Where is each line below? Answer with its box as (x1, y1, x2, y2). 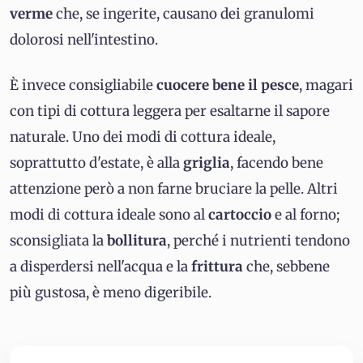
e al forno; (275, 206, 340, 224)
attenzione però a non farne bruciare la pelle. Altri (10, 180, 338, 199)
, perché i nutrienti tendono (167, 232, 350, 250)
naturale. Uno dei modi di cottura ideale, (10, 128, 275, 147)
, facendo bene (230, 154, 323, 173)
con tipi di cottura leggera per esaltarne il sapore (10, 102, 330, 121)
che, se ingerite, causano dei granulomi (56, 5, 314, 23)
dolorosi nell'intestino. (10, 31, 158, 49)
